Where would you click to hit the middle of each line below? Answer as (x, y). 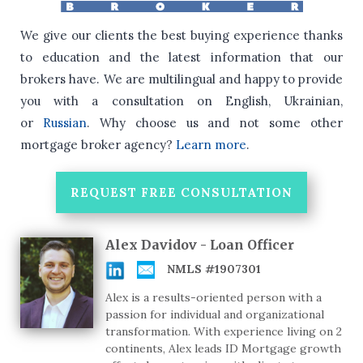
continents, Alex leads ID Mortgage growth (223, 348)
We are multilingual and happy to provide (223, 79)
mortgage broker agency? (98, 144)
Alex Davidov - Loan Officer (200, 244)
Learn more (211, 144)
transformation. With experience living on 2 (224, 331)
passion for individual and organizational (215, 314)
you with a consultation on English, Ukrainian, (181, 100)
